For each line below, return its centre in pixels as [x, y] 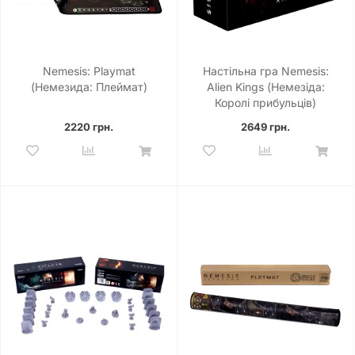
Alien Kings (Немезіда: [265, 86]
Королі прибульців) [265, 102]
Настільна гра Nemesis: [265, 71]
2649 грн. [265, 126]
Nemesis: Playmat [89, 71]
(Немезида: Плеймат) [89, 86]
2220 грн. [89, 126]
